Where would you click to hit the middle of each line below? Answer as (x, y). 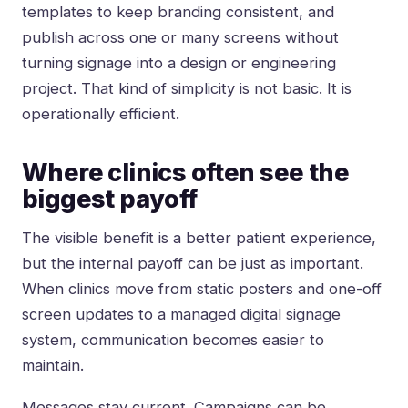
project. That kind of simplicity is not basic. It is (187, 89)
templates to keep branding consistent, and (178, 12)
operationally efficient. (101, 114)
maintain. (53, 366)
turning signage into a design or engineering (179, 63)
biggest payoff (110, 199)
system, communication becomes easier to (173, 340)
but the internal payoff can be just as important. (193, 264)
